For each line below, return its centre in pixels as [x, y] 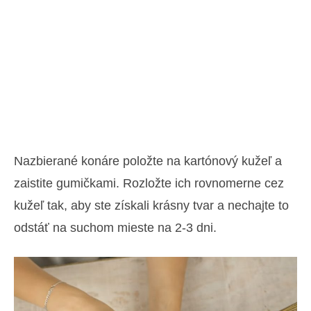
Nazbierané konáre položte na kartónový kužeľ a [148, 161]
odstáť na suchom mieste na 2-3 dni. [115, 228]
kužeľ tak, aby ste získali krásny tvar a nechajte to [151, 206]
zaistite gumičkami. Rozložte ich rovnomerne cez [149, 184]
